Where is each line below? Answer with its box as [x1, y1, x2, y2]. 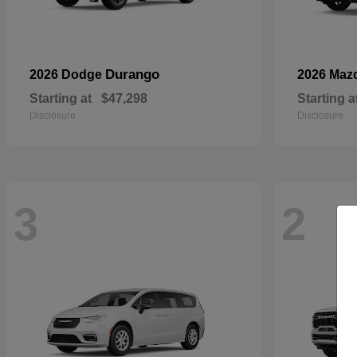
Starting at [29, 91, 92, 105]
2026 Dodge [29, 67, 105, 81]
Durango [105, 66, 159, 82]
